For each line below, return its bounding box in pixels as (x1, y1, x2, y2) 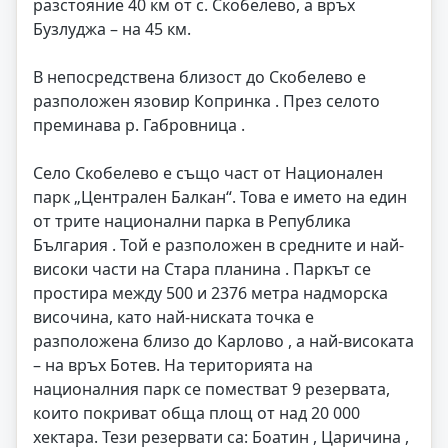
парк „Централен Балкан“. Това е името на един (33, 185, 407, 208)
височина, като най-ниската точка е (33, 305, 314, 328)
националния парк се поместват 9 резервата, (33, 377, 390, 400)
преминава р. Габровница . (33, 113, 245, 136)
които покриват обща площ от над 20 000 (33, 401, 360, 424)
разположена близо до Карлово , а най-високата (33, 329, 414, 352)
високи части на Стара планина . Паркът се (33, 257, 371, 280)
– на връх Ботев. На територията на (33, 353, 313, 376)
